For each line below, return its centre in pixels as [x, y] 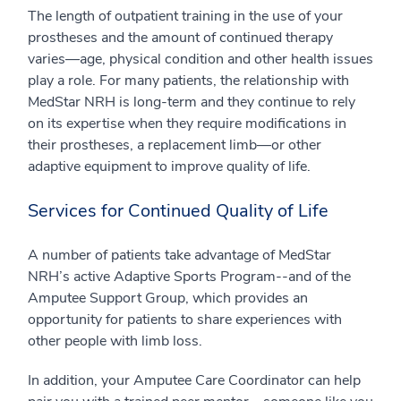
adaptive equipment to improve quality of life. [169, 166]
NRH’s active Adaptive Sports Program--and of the [189, 276]
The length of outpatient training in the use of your [185, 16]
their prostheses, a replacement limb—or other [175, 145]
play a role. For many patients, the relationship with [188, 80]
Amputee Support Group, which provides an [168, 298]
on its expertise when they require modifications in [187, 123]
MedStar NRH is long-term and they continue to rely [192, 102]
